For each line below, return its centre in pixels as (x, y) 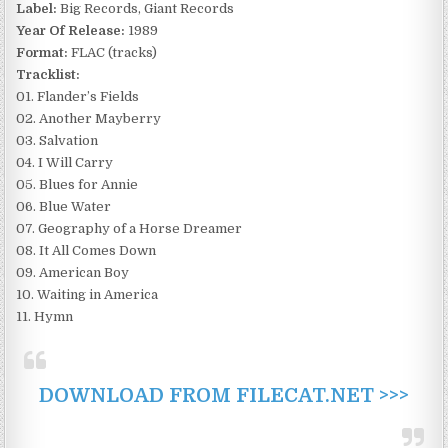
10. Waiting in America (87, 295)
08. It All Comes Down (86, 251)
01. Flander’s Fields (78, 97)
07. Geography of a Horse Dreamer (129, 229)
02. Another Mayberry (89, 119)
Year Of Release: (71, 31)
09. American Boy (73, 273)
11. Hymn (45, 317)
